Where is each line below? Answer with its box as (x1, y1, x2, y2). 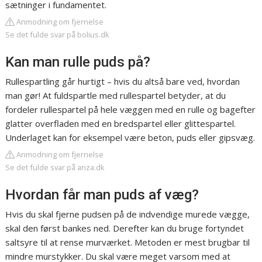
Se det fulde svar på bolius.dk (5, 29, 110, 40)
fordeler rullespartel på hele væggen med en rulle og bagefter (5, 104, 256, 116)
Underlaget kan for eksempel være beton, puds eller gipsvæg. (5, 132, 256, 144)
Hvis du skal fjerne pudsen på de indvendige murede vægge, (5, 208, 250, 220)
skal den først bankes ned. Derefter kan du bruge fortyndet (5, 222, 244, 235)
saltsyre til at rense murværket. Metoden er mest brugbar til (5, 236, 250, 249)
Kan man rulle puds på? (5, 54, 151, 71)
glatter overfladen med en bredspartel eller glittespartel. (5, 118, 236, 130)
